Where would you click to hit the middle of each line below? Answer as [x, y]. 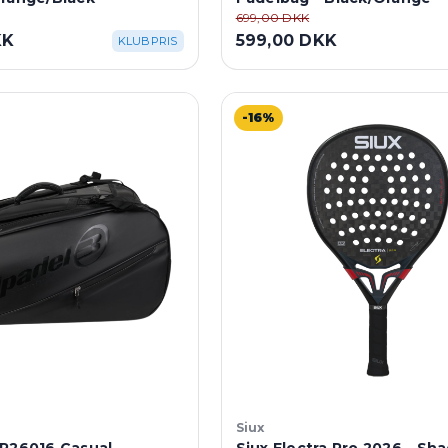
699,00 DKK [272, 17]
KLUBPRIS [147, 40]
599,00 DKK [286, 40]
